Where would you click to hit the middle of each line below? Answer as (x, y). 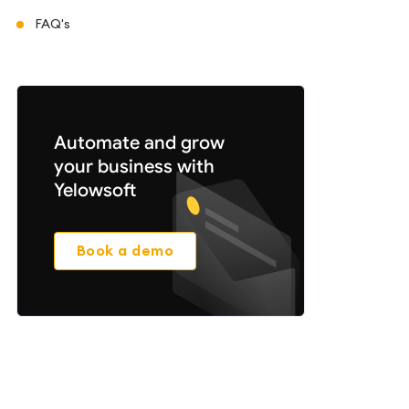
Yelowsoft (95, 190)
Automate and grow (139, 143)
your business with (134, 167)
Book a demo (130, 251)
